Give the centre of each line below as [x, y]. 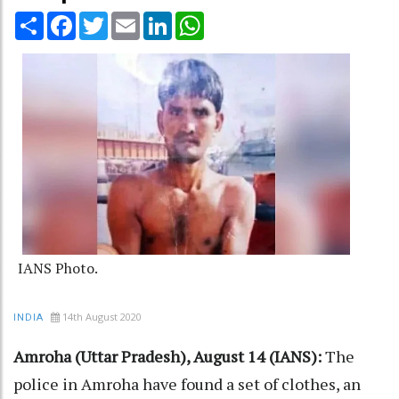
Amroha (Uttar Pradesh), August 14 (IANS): [167, 357]
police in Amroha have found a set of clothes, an [187, 384]
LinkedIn [197, 18]
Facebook [105, 18]
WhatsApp [236, 18]
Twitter [131, 18]
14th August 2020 [102, 317]
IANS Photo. [58, 269]
